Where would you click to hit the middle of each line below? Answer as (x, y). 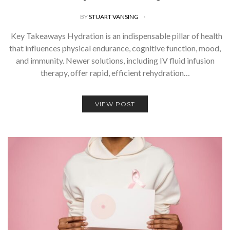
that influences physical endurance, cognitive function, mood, (115, 48)
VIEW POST (115, 104)
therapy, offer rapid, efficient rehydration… (115, 73)
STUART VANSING (114, 17)
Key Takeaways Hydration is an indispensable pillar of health (115, 36)
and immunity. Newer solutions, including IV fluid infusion (115, 60)
